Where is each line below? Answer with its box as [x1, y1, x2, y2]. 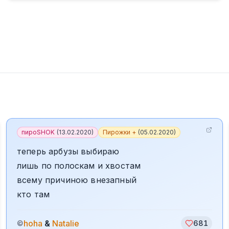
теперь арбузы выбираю [17, 146, 120, 156]
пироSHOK [21, 128, 55, 136]
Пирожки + [103, 128, 136, 136]
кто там [17, 189, 50, 199]
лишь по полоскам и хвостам [17, 161, 141, 171]
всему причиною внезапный [17, 175, 136, 185]
